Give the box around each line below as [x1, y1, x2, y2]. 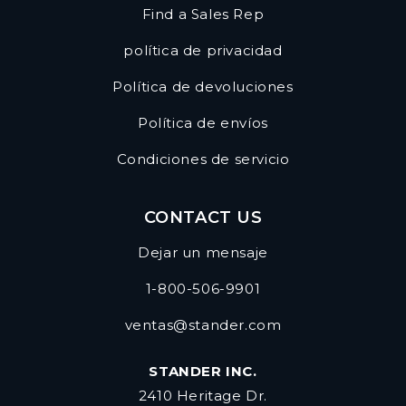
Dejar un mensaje [138, 244, 268, 262]
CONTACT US [143, 208, 263, 228]
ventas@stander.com [124, 316, 282, 334]
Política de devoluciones [112, 78, 294, 96]
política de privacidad [123, 42, 283, 60]
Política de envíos [138, 114, 268, 132]
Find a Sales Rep [141, 5, 265, 24]
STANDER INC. [149, 362, 257, 381]
